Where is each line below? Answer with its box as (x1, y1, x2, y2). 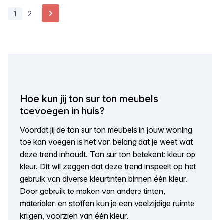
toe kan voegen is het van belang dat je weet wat (20, 137, 192, 147)
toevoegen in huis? (20, 105, 105, 117)
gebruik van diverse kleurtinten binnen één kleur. (20, 173, 187, 184)
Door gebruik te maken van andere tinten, (20, 186, 165, 196)
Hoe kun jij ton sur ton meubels (20, 93, 158, 105)
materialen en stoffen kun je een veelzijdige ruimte (20, 198, 194, 208)
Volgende (45, 9, 79, 19)
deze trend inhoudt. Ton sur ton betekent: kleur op (20, 149, 195, 159)
